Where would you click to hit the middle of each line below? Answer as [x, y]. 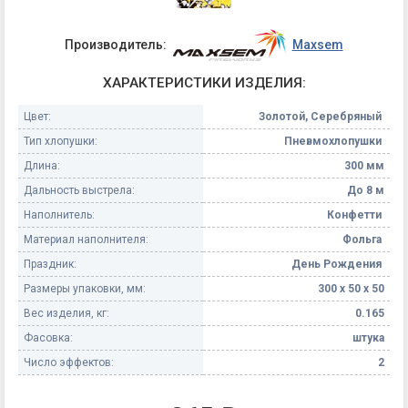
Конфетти [356, 215]
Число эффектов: [69, 363]
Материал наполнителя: [86, 240]
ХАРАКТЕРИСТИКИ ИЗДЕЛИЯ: [204, 82]
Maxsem [317, 45]
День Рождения [338, 265]
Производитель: [116, 45]
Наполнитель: [59, 215]
